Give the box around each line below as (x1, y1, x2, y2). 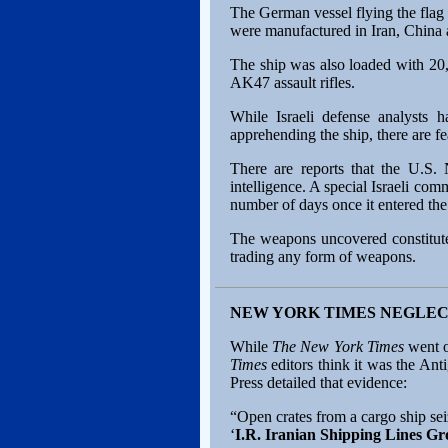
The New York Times (272, 338, 408, 355)
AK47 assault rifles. (230, 74, 355, 91)
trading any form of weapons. (230, 248, 416, 265)
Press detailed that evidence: (230, 374, 407, 391)
